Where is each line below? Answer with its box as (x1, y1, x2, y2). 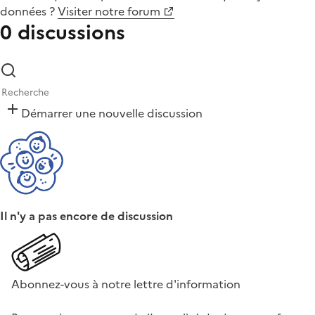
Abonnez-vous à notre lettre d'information (11, 276, 240, 293)
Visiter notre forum (58, 3, 160, 20)
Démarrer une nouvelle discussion (21, 105, 202, 122)
